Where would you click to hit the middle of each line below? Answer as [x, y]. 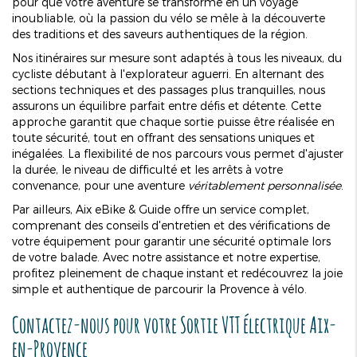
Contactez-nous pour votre [96, 324]
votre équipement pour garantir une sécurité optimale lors [171, 241]
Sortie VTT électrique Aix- [258, 324]
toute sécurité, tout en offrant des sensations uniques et [163, 137]
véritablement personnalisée [265, 185]
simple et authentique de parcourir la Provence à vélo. [159, 288]
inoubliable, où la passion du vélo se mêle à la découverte [169, 18]
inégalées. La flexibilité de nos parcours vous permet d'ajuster [178, 153]
